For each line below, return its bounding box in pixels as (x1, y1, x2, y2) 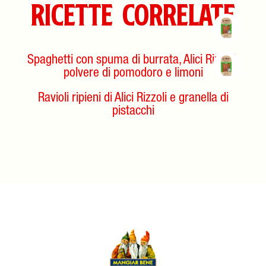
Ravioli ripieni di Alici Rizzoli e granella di (37, 92, 229, 106)
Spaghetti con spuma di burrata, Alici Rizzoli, (27, 54, 239, 68)
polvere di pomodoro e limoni (63, 67, 203, 81)
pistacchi (112, 105, 154, 119)
